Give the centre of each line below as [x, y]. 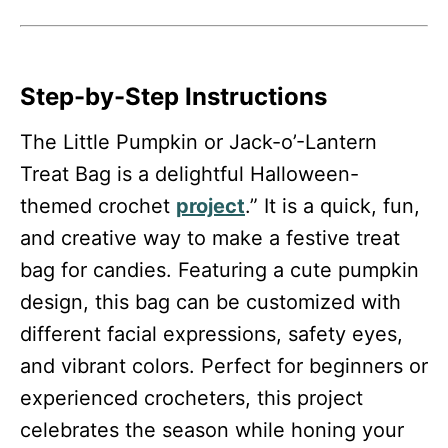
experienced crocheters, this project [191, 397]
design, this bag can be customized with [210, 301]
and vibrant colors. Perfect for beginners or [224, 365]
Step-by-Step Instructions [173, 96]
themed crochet [98, 205]
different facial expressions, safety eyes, [211, 333]
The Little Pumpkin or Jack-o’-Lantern [198, 141]
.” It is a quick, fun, [332, 205]
